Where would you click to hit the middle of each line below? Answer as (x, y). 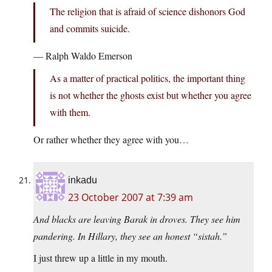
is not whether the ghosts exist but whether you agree (151, 95)
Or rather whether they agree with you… (111, 140)
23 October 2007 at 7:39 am (131, 198)
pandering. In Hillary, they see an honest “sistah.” (130, 236)
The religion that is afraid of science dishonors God (148, 12)
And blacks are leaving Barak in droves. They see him (137, 219)
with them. (70, 112)
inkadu (83, 180)
